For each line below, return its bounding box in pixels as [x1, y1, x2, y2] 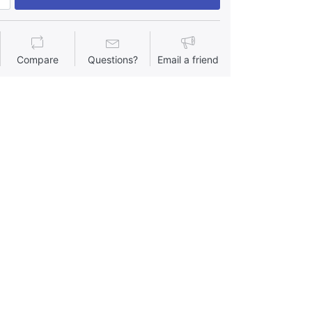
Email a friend [157, 54, 219, 66]
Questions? [87, 54, 138, 66]
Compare [17, 54, 59, 66]
